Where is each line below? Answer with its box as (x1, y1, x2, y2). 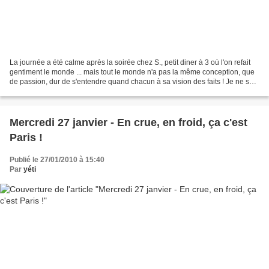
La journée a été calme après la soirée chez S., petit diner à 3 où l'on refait (10, 58, 250, 67)
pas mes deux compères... (10, 87, 95, 96)
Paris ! (10, 131, 43, 144)
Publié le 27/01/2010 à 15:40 (10, 156, 104, 165)
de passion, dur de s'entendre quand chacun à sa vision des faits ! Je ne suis (10, 77, 259, 86)
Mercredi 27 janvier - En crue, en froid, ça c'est (10, 116, 247, 129)
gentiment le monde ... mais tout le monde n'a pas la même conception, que (10, 68, 255, 77)
